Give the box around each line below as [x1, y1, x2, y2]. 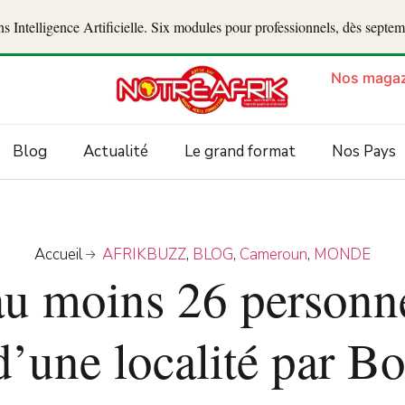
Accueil [33, 244, 82, 266]
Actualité [82, 141, 148, 163]
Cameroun [240, 244, 308, 266]
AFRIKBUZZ [102, 244, 187, 266]
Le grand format [184, 141, 296, 163]
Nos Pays [331, 141, 396, 163]
